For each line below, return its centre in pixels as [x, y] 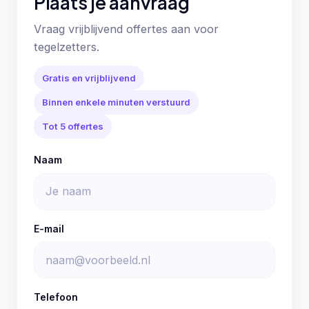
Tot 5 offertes [73, 127]
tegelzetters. [67, 47]
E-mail [49, 228]
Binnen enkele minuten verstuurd [116, 102]
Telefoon [56, 297]
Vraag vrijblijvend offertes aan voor [126, 29]
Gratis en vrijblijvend [89, 78]
